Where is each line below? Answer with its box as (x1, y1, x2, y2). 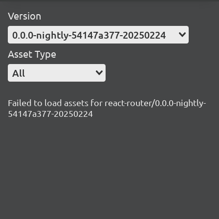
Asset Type (8, 47, 56, 60)
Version (8, 9, 41, 22)
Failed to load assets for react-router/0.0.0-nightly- (8, 97, 206, 108)
